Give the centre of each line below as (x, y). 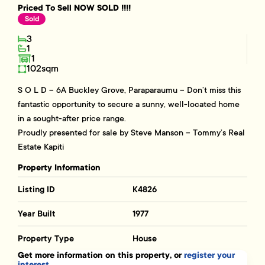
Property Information (59, 168)
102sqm (42, 69)
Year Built (37, 214)
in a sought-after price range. (72, 119)
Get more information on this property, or (101, 256)
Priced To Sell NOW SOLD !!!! (75, 8)
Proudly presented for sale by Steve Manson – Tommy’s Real (132, 133)
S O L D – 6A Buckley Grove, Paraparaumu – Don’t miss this (130, 90)
